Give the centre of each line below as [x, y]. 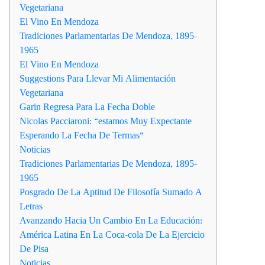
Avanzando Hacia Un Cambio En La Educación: [111, 221]
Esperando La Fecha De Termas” [82, 135]
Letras [31, 206]
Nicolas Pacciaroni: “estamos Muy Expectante [106, 121]
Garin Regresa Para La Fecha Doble [87, 107]
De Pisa [34, 249]
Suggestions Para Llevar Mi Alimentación [98, 79]
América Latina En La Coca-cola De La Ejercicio [112, 235]
